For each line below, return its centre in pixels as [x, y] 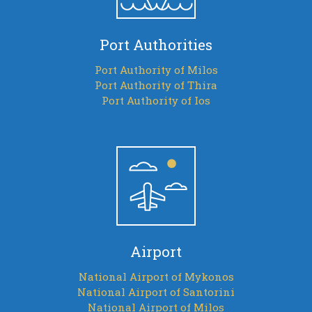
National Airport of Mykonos [156, 277]
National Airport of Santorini [156, 292]
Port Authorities [156, 44]
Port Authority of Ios [156, 100]
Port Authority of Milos [156, 70]
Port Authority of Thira [156, 85]
